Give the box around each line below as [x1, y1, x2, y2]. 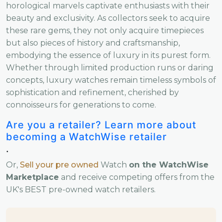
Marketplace [6, 172, 59, 182]
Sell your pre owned [20, 160, 101, 169]
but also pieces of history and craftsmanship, [6, 38, 180, 48]
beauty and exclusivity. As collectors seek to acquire [6, 13, 210, 23]
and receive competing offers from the [59, 172, 215, 182]
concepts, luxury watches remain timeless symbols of [6, 75, 216, 85]
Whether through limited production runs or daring [6, 62, 214, 72]
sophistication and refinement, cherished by [6, 87, 179, 97]
